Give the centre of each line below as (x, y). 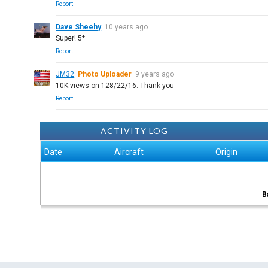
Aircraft (129, 152)
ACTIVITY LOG (134, 131)
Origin (227, 152)
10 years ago (127, 27)
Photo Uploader (105, 74)
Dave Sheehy (79, 27)
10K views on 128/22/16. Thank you (115, 86)
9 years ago (155, 74)
